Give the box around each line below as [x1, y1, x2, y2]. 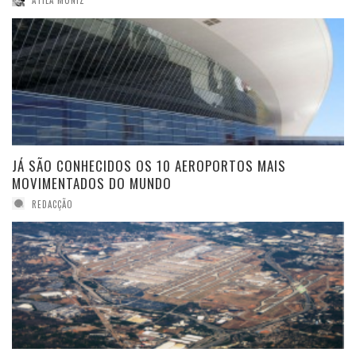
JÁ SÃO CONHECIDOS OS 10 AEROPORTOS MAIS [12, 155, 286, 176]
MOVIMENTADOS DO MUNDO [12, 172, 172, 193]
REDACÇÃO [32, 197, 73, 211]
